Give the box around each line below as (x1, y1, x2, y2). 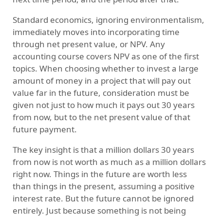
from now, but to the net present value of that (12, 111, 190, 123)
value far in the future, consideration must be (12, 87, 189, 98)
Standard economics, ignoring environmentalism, (12, 14, 204, 25)
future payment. (12, 123, 77, 135)
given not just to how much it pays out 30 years (12, 99, 195, 110)
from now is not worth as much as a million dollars (12, 156, 206, 167)
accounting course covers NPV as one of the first (12, 50, 199, 62)
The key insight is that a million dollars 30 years (12, 144, 194, 155)
